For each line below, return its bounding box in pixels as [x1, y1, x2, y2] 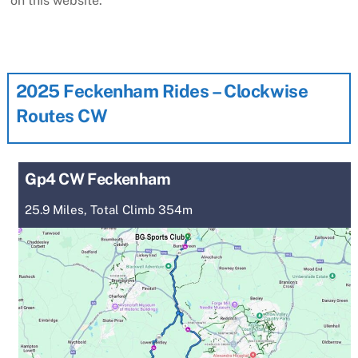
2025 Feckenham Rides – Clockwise [15, 80, 308, 101]
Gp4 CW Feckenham [25, 169, 171, 188]
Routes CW [15, 105, 108, 126]
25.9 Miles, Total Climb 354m [25, 202, 193, 217]
